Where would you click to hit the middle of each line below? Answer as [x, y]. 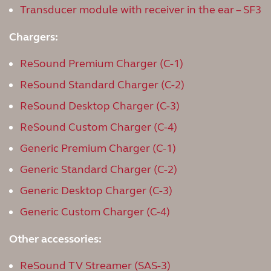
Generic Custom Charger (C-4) [95, 212]
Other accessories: [55, 239]
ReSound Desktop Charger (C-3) [100, 106]
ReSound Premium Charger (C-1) [102, 64]
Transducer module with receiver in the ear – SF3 [141, 10]
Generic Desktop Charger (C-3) [96, 191]
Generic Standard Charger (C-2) [99, 169]
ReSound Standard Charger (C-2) [102, 85]
